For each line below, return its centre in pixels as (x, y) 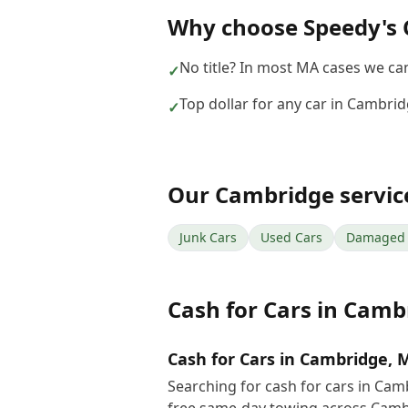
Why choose (235, 27)
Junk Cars (208, 237)
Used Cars (291, 237)
